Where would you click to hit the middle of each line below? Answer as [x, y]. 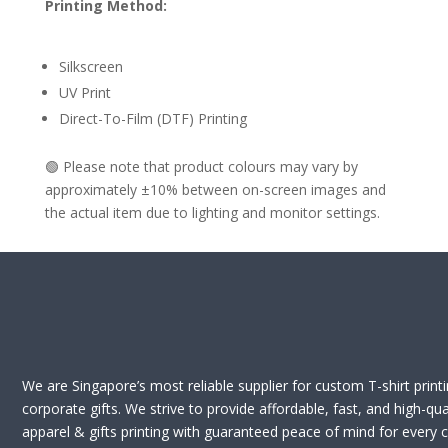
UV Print [84, 92]
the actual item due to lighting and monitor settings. [212, 212]
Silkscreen [90, 66]
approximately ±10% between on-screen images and [215, 189]
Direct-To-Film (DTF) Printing [152, 118]
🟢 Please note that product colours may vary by [201, 166]
